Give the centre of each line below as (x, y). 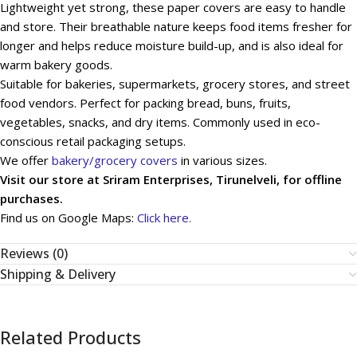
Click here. (164, 218)
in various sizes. (222, 160)
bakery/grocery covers (115, 160)
